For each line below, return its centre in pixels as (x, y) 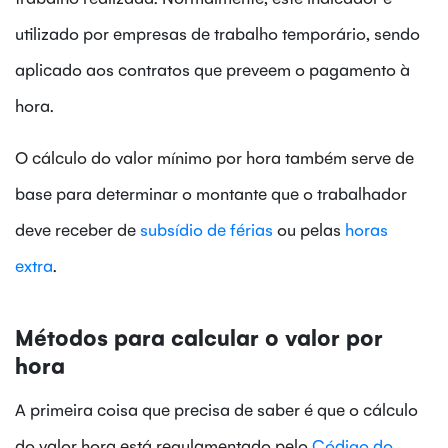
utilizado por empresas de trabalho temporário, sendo (217, 33)
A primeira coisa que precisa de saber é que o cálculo (216, 409)
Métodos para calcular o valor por (199, 337)
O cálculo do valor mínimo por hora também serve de (214, 157)
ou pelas (309, 229)
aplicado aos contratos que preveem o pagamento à (212, 69)
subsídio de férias (206, 229)
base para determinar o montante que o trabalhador (211, 193)
